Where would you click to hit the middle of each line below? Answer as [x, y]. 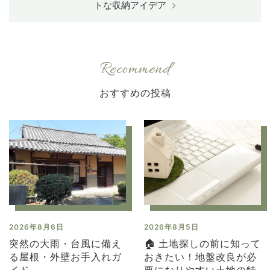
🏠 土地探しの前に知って [202, 244]
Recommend [135, 71]
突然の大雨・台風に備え [65, 244]
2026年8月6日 [36, 227]
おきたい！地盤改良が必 [200, 257]
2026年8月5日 [171, 227]
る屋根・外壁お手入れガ [65, 257]
